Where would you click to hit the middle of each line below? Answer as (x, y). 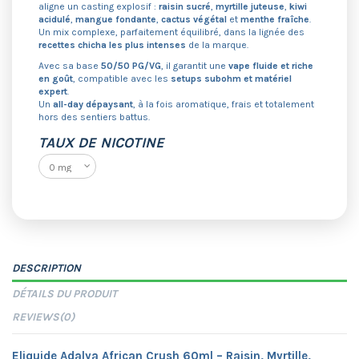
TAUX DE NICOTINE (102, 142)
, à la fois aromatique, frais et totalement (224, 104)
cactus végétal (194, 20)
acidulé (55, 20)
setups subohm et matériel (232, 78)
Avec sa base (70, 65)
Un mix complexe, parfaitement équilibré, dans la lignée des (172, 32)
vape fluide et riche (271, 65)
